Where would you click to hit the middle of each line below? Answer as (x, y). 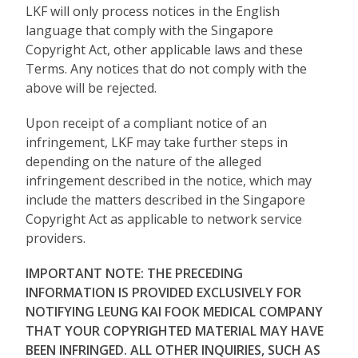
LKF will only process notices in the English (153, 11)
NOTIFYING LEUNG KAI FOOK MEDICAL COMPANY (175, 312)
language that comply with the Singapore (150, 30)
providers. (56, 238)
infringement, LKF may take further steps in (157, 142)
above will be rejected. (91, 88)
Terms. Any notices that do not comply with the (167, 69)
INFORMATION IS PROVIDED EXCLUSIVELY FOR (164, 292)
